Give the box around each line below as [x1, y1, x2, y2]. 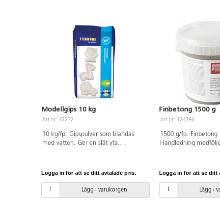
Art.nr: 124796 [160, 117, 195, 123]
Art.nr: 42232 [42, 117, 74, 123]
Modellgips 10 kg [41, 105, 96, 113]
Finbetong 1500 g [159, 105, 216, 113]
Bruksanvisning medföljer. [42, 148, 112, 155]
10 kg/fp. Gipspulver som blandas [42, 131, 134, 137]
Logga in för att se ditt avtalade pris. [41, 170, 136, 176]
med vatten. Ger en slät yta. [42, 139, 120, 146]
